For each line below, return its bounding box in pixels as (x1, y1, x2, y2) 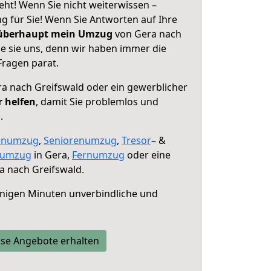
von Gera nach (113, 27, 181, 41)
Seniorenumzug (44, 134, 117, 147)
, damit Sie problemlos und (36, 95, 158, 108)
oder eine (125, 148, 171, 162)
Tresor (122, 134, 151, 147)
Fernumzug (72, 148, 125, 162)
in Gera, (31, 148, 72, 162)
